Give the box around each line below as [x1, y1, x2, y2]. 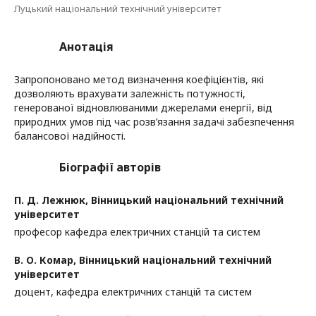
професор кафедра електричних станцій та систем [14, 225, 260, 238]
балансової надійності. [14, 129, 126, 142]
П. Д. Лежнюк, [14, 193, 91, 207]
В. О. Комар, [14, 253, 79, 267]
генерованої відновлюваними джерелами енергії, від [14, 101, 272, 114]
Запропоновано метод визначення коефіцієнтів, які [14, 73, 264, 86]
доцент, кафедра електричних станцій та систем [14, 285, 252, 298]
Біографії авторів [59, 159, 161, 175]
